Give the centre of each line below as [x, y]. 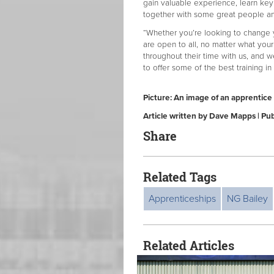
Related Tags [180, 176]
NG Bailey [247, 198]
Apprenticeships [182, 198]
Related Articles [189, 245]
